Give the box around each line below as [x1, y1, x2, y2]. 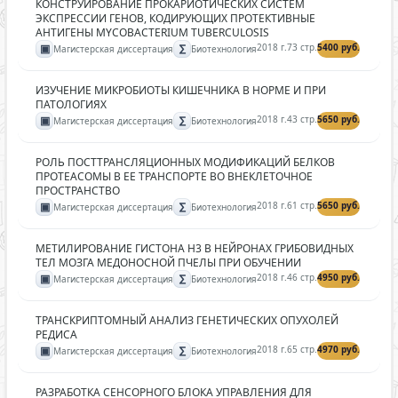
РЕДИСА [36, 327, 77, 342]
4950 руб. [317, 271, 360, 283]
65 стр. [287, 343, 317, 355]
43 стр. [287, 113, 317, 125]
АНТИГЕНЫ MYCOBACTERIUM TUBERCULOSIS [36, 25, 269, 40]
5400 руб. [317, 41, 360, 53]
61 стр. [287, 199, 317, 211]
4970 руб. [317, 343, 360, 355]
